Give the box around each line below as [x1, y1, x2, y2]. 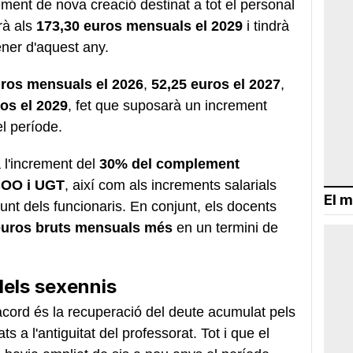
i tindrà [243, 17, 289, 34]
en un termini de [173, 219, 278, 236]
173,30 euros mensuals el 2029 [36, 17, 243, 34]
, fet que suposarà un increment [68, 97, 267, 113]
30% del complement [99, 155, 240, 172]
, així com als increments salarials [65, 176, 277, 193]
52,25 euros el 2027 [151, 76, 281, 92]
